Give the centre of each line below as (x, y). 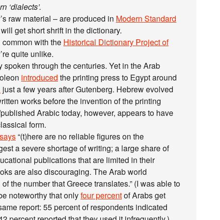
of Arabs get (144, 195)
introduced (40, 77)
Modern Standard (146, 18)
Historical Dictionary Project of (116, 42)
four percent (101, 195)
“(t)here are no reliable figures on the (80, 136)
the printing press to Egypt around (117, 77)
